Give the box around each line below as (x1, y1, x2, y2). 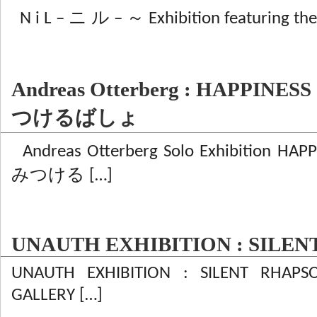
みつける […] (11, 167, 113, 185)
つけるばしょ (11, 106, 139, 129)
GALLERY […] (11, 287, 103, 304)
